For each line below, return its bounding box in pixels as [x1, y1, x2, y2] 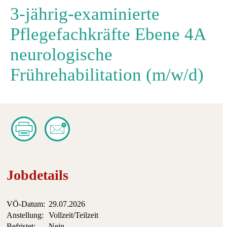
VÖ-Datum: [7, 199, 45, 208]
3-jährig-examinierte [10, 4, 160, 24]
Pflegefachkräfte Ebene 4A [10, 24, 205, 44]
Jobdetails [7, 167, 68, 183]
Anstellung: [7, 210, 44, 219]
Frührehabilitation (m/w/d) [10, 64, 204, 85]
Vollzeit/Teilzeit [49, 210, 98, 219]
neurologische [10, 44, 112, 64]
